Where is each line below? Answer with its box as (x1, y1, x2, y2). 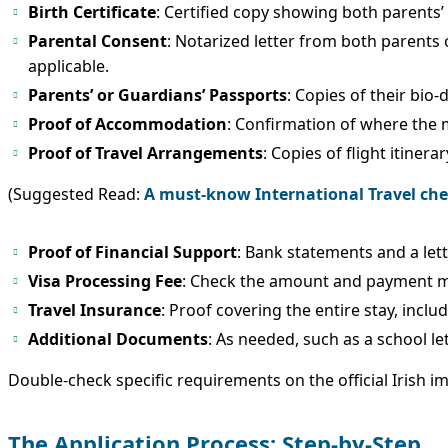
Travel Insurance (28, 298, 161, 321)
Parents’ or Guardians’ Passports (28, 83, 287, 106)
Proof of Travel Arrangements (28, 141, 263, 164)
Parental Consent (28, 29, 167, 52)
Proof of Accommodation (28, 112, 227, 135)
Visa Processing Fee (28, 269, 182, 292)
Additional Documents (28, 327, 208, 350)
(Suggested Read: (8, 182, 144, 205)
